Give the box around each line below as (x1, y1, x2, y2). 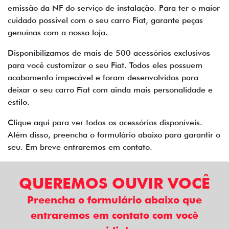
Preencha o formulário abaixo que (27, 193, 202, 206)
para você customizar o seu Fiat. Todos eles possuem (8, 60, 202, 70)
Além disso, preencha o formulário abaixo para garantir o (8, 129, 220, 140)
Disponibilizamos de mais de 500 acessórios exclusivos (8, 48, 210, 58)
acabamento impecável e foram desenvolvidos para (8, 72, 198, 82)
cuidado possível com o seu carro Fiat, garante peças (8, 15, 203, 25)
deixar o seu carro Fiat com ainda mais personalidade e (8, 84, 213, 95)
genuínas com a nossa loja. (8, 27, 113, 37)
